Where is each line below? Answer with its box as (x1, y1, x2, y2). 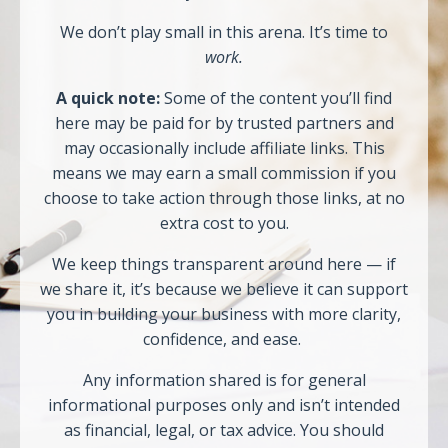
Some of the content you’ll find (160, 87, 392, 109)
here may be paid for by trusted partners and (54, 112, 394, 134)
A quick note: (56, 87, 160, 109)
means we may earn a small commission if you (52, 162, 396, 184)
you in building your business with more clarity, (47, 303, 401, 325)
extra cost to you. (159, 212, 289, 234)
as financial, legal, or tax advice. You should (64, 419, 384, 441)
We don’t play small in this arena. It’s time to (60, 21, 388, 43)
